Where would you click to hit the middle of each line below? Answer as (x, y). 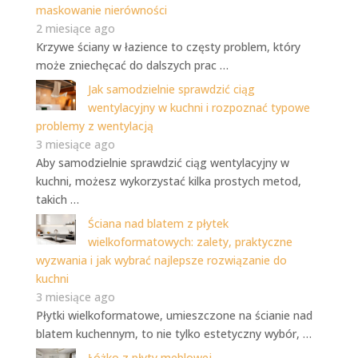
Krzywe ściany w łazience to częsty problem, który (168, 47)
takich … (57, 200)
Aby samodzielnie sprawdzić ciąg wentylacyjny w (162, 163)
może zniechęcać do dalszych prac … (132, 66)
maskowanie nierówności (101, 10)
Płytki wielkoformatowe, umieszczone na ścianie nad (174, 316)
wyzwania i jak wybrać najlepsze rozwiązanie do (161, 261)
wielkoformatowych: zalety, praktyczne (190, 242)
